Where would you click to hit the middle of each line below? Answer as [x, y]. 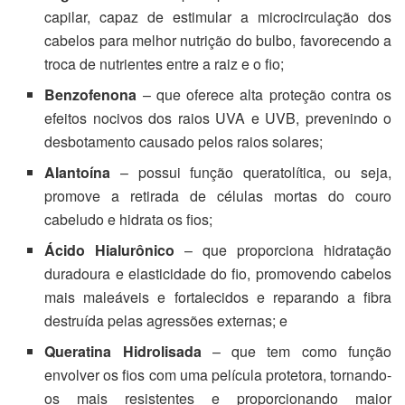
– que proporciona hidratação [283, 250]
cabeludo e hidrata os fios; [129, 220]
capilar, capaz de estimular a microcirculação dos [218, 17]
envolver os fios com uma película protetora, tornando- [218, 375]
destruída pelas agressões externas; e [166, 321]
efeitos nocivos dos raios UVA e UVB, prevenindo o [218, 118]
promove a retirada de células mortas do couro [218, 196]
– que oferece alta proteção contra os [264, 95]
